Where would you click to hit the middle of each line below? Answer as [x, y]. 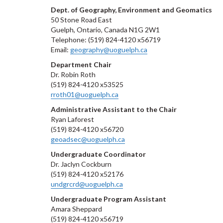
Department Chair [81, 64]
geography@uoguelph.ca [109, 50]
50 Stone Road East [81, 20]
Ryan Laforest [72, 119]
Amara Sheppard [76, 209]
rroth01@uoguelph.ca [85, 94]
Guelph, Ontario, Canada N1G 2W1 [105, 30]
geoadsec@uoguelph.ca [88, 139]
